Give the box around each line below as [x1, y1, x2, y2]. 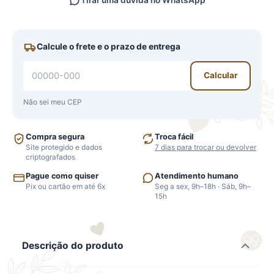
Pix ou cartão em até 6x [26, 182, 105, 191]
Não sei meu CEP [23, 97, 82, 106]
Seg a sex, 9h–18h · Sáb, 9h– [155, 182, 251, 191]
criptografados [26, 152, 75, 161]
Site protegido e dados [26, 143, 102, 152]
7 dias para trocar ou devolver [155, 143, 256, 152]
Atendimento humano [155, 171, 239, 180]
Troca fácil [155, 131, 193, 141]
